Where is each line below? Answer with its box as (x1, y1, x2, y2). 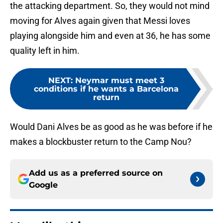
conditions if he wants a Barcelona (33, 84, 179, 94)
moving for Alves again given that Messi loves (10, 15, 190, 26)
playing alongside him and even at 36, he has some (10, 30, 211, 41)
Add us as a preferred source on (29, 168, 163, 178)
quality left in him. (10, 45, 80, 56)
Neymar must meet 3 (75, 76, 164, 86)
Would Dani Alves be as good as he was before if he (10, 121, 213, 132)
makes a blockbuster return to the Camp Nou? (10, 136, 192, 147)
